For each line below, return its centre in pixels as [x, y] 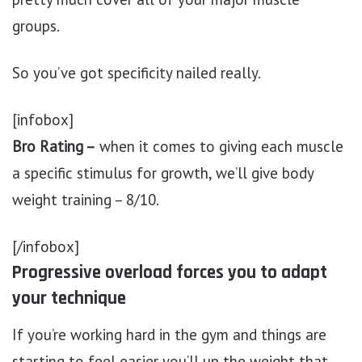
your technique [69, 299]
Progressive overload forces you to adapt [170, 273]
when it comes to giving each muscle [219, 147]
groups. [36, 26]
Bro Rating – [54, 147]
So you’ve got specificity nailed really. [137, 73]
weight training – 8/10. [86, 200]
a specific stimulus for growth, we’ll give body [163, 173]
